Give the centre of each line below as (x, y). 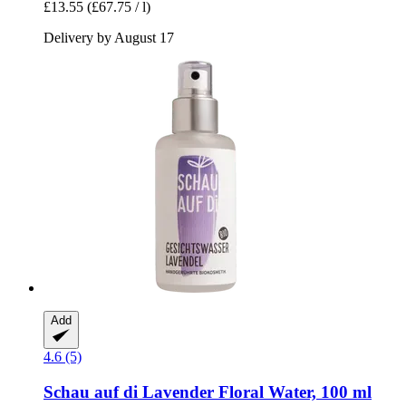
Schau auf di (91, 391)
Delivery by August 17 (109, 37)
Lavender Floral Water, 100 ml (255, 391)
